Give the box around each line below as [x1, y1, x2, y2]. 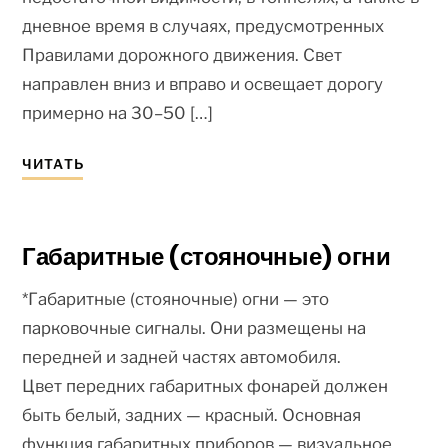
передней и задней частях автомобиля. [22, 346, 342, 367]
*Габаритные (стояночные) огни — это [22, 288, 330, 309]
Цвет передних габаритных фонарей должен [22, 375, 389, 396]
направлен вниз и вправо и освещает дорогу [22, 74, 384, 95]
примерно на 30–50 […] [22, 103, 214, 124]
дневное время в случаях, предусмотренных [22, 16, 385, 37]
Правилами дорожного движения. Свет [22, 45, 343, 66]
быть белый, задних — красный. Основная [22, 404, 362, 425]
